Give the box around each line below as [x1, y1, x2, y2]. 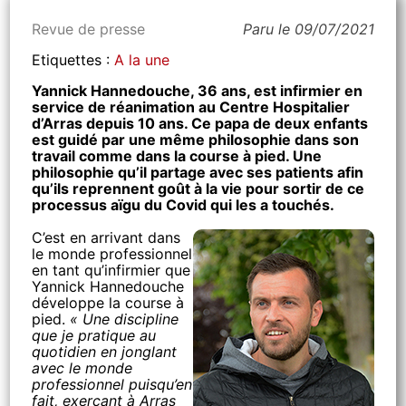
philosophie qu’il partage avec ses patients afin [32, 163, 364, 181]
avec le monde [32, 359, 133, 377]
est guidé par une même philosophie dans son [32, 130, 360, 149]
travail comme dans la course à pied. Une [32, 147, 323, 165]
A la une [114, 51, 170, 69]
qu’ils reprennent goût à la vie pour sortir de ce [32, 179, 365, 198]
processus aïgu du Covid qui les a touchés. [32, 196, 335, 214]
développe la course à [32, 294, 185, 312]
